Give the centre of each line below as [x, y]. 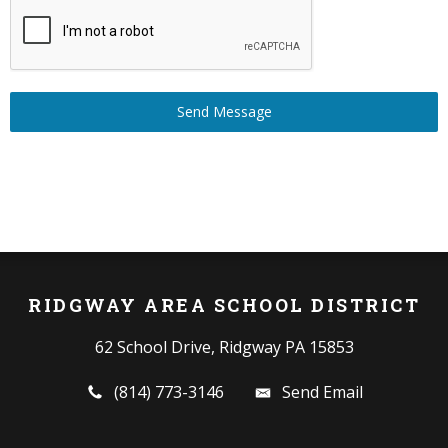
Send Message [224, 111]
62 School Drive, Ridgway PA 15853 [224, 346]
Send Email [322, 391]
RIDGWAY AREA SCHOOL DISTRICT [224, 304]
